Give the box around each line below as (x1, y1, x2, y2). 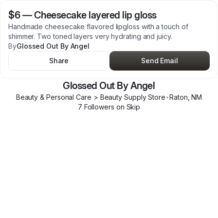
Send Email (141, 56, 179, 65)
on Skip (114, 103, 141, 111)
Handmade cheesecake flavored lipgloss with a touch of (8, 22, 188, 31)
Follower (82, 103, 111, 111)
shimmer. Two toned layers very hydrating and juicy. (8, 32, 172, 40)
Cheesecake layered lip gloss (34, 9, 157, 21)
